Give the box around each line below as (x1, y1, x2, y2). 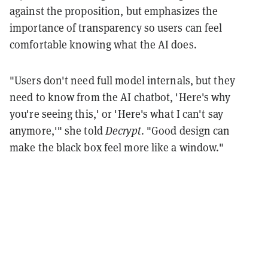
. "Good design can (141, 123, 230, 138)
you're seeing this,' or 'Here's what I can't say (10, 106, 223, 121)
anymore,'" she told (10, 123, 106, 138)
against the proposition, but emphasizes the (10, 4, 218, 18)
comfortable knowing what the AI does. (10, 37, 197, 51)
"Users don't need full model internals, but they (10, 73, 235, 87)
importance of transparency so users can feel (10, 20, 223, 35)
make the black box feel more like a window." (10, 140, 224, 154)
